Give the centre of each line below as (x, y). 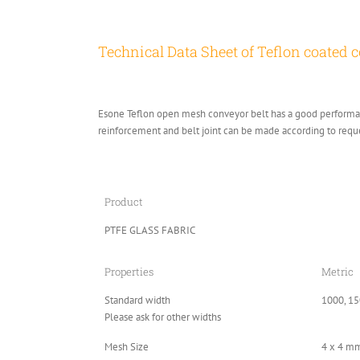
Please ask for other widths (163, 317)
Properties (129, 272)
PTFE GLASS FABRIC (150, 231)
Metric (337, 272)
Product (124, 202)
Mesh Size (127, 347)
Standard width (137, 301)
